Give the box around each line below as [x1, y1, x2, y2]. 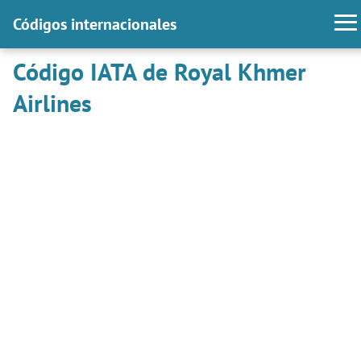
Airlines [13, 87, 92, 118]
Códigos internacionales [13, 14, 176, 35]
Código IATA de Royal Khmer [13, 56, 306, 87]
